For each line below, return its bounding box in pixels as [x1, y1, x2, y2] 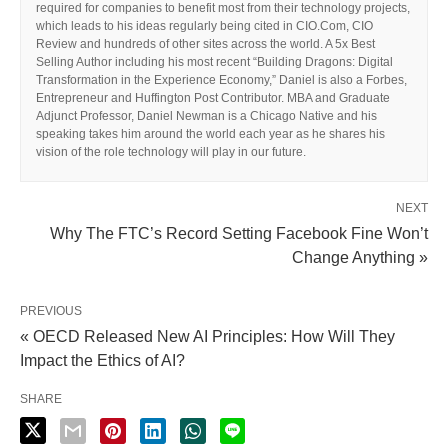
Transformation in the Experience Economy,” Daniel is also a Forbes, [36, 72, 407, 87]
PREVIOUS [20, 303, 82, 318]
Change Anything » [292, 248, 428, 266]
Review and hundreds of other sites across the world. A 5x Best [36, 36, 375, 51]
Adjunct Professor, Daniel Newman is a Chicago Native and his [36, 108, 377, 123]
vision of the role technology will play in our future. [36, 144, 306, 159]
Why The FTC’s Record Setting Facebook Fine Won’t [50, 224, 428, 242]
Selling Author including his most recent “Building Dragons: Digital [36, 54, 393, 69]
